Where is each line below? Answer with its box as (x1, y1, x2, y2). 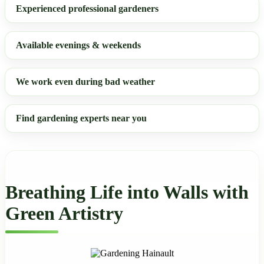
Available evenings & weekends (16, 40, 141, 50)
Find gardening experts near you (16, 113, 147, 123)
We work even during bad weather (16, 77, 155, 87)
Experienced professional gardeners (16, 4, 159, 14)
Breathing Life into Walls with (5, 181, 249, 203)
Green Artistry (5, 202, 123, 224)
